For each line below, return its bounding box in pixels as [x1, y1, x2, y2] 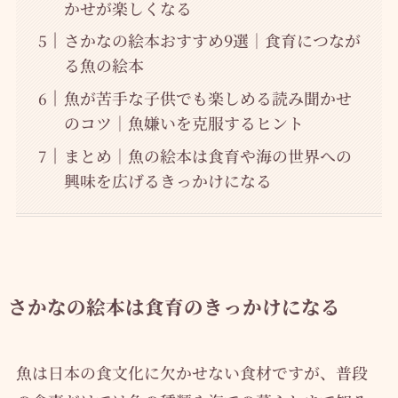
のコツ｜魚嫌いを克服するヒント [63, 111, 304, 135]
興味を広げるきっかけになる [63, 169, 272, 193]
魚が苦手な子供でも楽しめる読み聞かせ [63, 86, 352, 110]
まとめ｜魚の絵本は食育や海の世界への [63, 144, 352, 168]
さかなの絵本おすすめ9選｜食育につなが [63, 28, 361, 52]
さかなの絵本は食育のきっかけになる [7, 291, 340, 320]
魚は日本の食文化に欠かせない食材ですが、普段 [15, 360, 368, 384]
